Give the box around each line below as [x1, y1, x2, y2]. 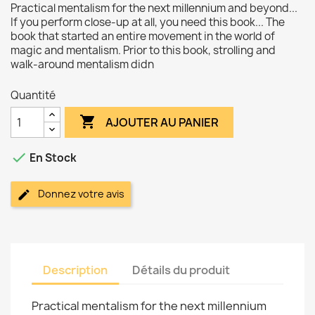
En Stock [27, 150, 77, 166]
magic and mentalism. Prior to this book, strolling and [11, 43, 276, 58]
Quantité [11, 88, 56, 103]
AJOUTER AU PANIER [105, 114, 219, 130]
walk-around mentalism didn [11, 57, 154, 72]
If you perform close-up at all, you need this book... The [11, 15, 285, 30]
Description [43, 262, 108, 278]
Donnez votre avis [38, 187, 124, 200]
